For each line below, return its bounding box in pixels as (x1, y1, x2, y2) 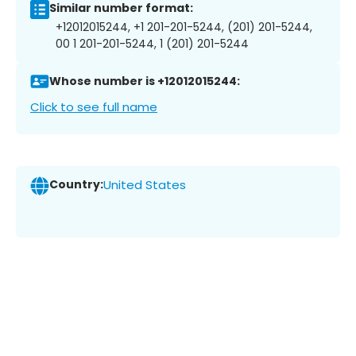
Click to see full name (30, 98, 157, 115)
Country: (49, 176, 103, 193)
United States (103, 176, 186, 194)
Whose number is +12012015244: (49, 73, 240, 90)
